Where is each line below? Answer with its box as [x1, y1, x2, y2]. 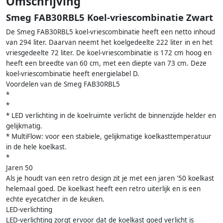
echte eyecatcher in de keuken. [6, 195, 105, 204]
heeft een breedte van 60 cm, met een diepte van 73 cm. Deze [6, 59, 207, 68]
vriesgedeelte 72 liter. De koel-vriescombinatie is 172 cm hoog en [6, 48, 212, 58]
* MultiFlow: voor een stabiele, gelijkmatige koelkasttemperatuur [6, 132, 212, 141]
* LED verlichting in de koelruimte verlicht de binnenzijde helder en [6, 111, 216, 120]
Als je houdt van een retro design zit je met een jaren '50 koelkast [6, 174, 214, 183]
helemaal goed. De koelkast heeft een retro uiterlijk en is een [6, 184, 201, 194]
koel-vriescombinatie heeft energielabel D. [6, 69, 139, 79]
